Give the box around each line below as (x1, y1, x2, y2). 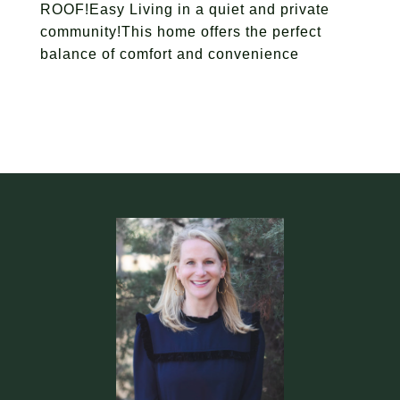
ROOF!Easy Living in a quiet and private (40, 2, 329, 17)
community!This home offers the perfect (40, 24, 321, 39)
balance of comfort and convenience (40, 46, 299, 62)
